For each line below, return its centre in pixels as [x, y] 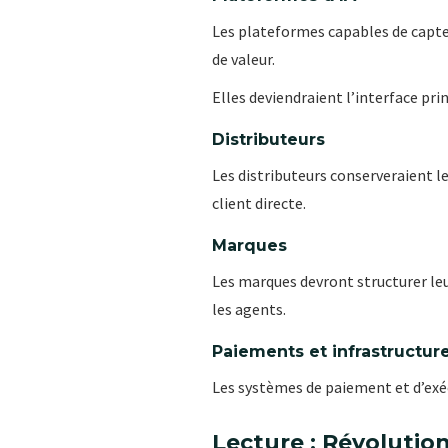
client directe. [259, 202]
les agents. [249, 308]
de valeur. [243, 58]
